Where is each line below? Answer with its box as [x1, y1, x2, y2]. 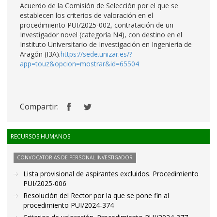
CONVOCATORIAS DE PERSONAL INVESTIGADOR [17, 154, 133, 161]
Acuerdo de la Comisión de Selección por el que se [20, 1, 178, 10]
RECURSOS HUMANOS [11, 132, 70, 140]
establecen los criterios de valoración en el [20, 11, 153, 20]
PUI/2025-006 [23, 179, 66, 188]
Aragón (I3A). [20, 49, 61, 59]
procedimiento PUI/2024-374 [23, 201, 114, 210]
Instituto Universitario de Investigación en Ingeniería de [20, 40, 192, 49]
